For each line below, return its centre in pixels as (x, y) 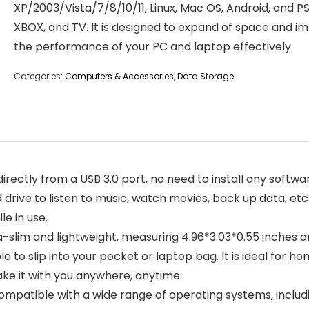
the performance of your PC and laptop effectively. (153, 47)
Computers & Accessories (119, 76)
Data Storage (206, 76)
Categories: (39, 76)
